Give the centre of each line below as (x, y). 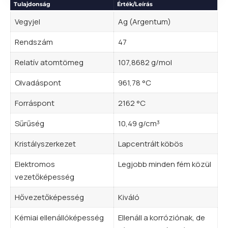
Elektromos (35, 164)
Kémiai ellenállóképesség (59, 217)
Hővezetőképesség (49, 197)
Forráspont (34, 103)
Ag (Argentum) (144, 21)
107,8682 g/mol (145, 62)
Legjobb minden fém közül (164, 164)
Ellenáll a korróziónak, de (161, 217)
